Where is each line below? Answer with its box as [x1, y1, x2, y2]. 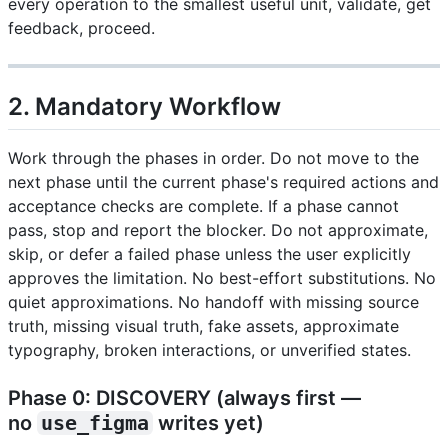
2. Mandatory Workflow [8, 92, 281, 122]
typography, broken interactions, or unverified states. [8, 340, 411, 361]
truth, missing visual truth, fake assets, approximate [8, 316, 399, 337]
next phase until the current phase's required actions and [8, 172, 439, 193]
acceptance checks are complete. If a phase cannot [8, 196, 399, 217]
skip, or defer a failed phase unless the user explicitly [8, 244, 411, 265]
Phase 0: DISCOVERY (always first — [8, 386, 361, 411]
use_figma [41, 411, 149, 436]
